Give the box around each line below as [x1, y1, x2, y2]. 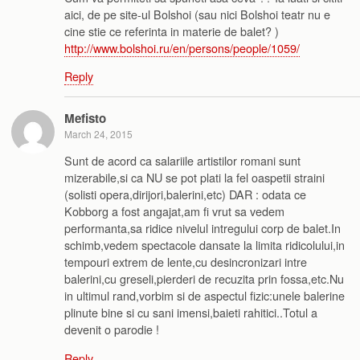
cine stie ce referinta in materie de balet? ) [64, 22, 279, 39]
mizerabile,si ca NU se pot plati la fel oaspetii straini [64, 169, 325, 186]
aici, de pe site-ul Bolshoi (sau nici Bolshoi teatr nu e [64, 6, 330, 22]
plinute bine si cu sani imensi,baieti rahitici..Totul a [64, 304, 317, 321]
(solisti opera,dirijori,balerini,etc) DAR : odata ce [64, 186, 306, 203]
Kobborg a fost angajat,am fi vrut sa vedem [64, 202, 284, 220]
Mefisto [64, 108, 106, 127]
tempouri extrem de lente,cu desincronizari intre [64, 253, 307, 271]
